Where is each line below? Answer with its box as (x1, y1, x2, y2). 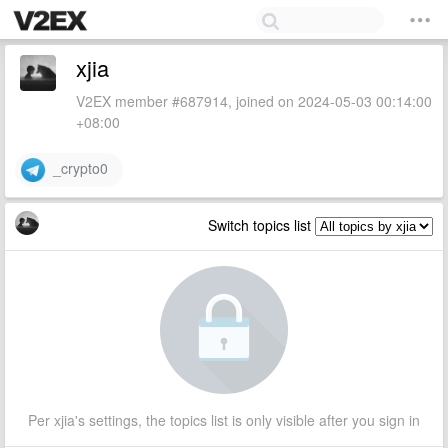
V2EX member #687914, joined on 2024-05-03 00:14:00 (76, 91, 432, 111)
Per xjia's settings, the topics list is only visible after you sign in (28, 410, 420, 430)
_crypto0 (45, 157, 108, 178)
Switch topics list (208, 215, 315, 235)
